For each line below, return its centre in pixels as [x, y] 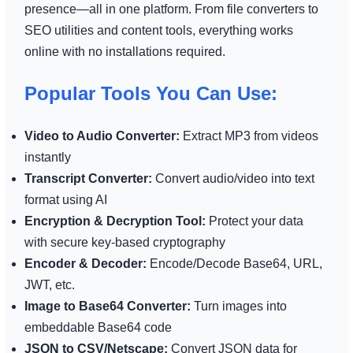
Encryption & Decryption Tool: [115, 221]
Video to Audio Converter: [102, 136]
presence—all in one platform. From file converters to [171, 9]
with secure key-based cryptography [124, 242]
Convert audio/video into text [233, 178]
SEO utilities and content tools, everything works [158, 30]
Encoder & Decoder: [85, 263]
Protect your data [254, 221]
